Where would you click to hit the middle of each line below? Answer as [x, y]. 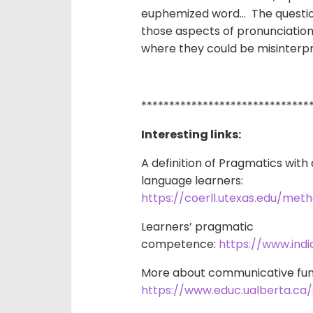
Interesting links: [191, 134]
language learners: [192, 181]
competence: [180, 244]
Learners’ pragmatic [197, 227]
